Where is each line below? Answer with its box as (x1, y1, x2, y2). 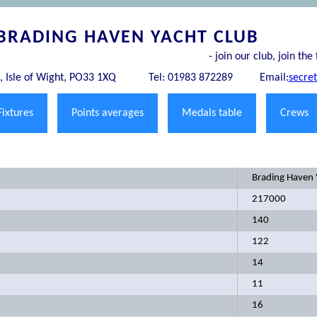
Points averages (71, 108, 144, 119)
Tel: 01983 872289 (148, 72, 233, 84)
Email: (259, 72, 289, 84)
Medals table (181, 108, 242, 119)
